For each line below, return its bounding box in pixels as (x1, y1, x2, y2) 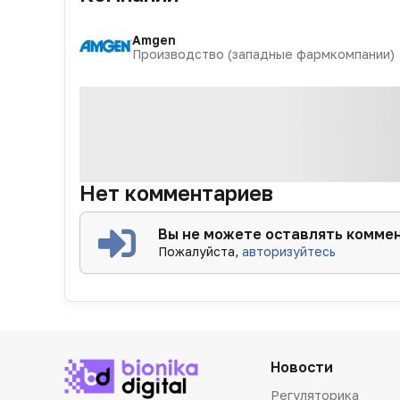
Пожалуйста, (158, 243, 243, 259)
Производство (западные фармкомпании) (131, 46, 395, 62)
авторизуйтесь (242, 243, 337, 259)
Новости (271, 357, 333, 376)
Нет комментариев (79, 179, 273, 205)
